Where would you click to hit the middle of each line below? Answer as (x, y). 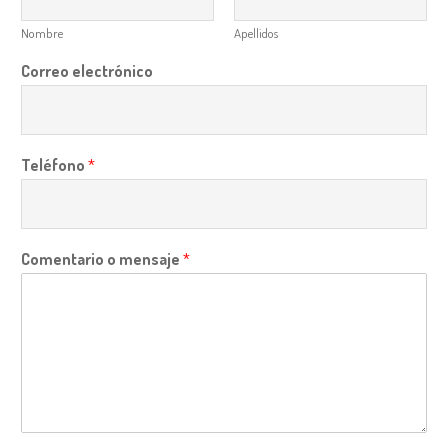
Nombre (42, 33)
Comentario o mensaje (102, 259)
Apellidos (256, 33)
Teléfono (54, 165)
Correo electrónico (87, 71)
